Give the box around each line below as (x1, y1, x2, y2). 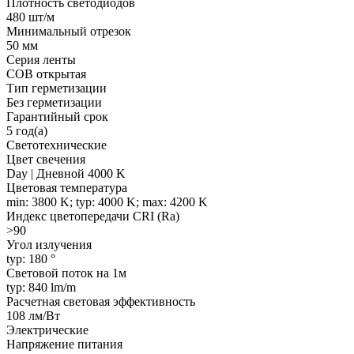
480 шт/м (6, 9, 55, 24)
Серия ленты (6, 52, 76, 66)
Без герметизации (6, 95, 102, 109)
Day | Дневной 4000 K (6, 166, 126, 180)
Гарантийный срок (6, 109, 108, 123)
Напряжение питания (6, 337, 122, 351)
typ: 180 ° (6, 251, 55, 265)
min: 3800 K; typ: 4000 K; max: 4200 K (6, 194, 208, 209)
